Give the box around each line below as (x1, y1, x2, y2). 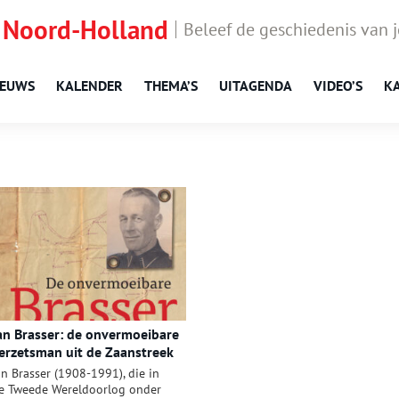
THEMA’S (144, 77, 198, 94)
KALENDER (56, 77, 123, 94)
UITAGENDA (219, 77, 292, 94)
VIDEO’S (313, 77, 362, 94)
